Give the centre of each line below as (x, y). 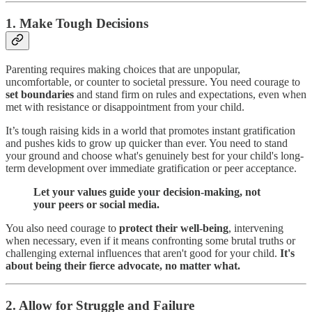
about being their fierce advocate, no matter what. (123, 265)
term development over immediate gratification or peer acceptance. (151, 168)
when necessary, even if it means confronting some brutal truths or (150, 240)
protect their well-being (174, 228)
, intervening (256, 228)
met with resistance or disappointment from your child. (125, 107)
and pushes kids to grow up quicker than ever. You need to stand (147, 143)
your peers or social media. (96, 204)
